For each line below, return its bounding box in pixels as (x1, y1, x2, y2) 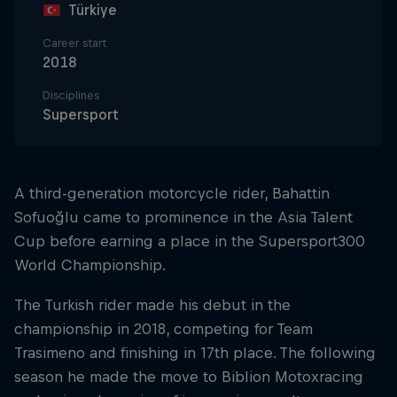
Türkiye (68, 2, 117, 18)
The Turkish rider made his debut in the (14, 296, 291, 315)
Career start (43, 36, 106, 50)
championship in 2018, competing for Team (14, 320, 313, 339)
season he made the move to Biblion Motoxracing (14, 368, 363, 386)
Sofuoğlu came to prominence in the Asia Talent (14, 208, 353, 226)
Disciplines (43, 89, 99, 102)
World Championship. (14, 256, 166, 274)
